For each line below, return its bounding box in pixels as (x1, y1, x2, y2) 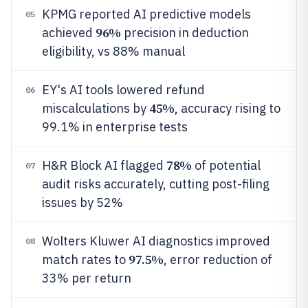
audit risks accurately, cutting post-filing (42, 176, 269, 192)
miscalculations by (42, 100, 149, 116)
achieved (42, 25, 96, 41)
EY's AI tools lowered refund (42, 82, 205, 98)
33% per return (42, 270, 131, 286)
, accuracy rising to (174, 100, 280, 116)
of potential (191, 157, 261, 173)
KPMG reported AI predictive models (42, 6, 251, 22)
